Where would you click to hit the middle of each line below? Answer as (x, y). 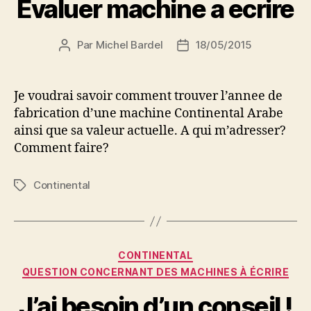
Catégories (186, 252)
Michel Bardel (129, 45)
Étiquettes (39, 186)
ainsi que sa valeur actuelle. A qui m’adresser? (150, 131)
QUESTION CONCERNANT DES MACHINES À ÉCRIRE (155, 271)
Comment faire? (61, 148)
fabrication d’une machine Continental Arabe (149, 114)
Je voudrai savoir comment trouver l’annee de (148, 96)
